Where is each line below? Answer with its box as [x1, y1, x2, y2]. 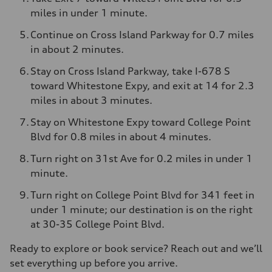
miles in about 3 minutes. [30, 94, 152, 106]
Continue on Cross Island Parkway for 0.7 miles [30, 29, 254, 41]
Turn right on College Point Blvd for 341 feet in [30, 189, 254, 201]
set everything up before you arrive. [10, 257, 178, 269]
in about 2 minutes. [30, 43, 124, 55]
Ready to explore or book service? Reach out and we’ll [10, 242, 262, 254]
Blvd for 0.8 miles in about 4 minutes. [30, 131, 211, 143]
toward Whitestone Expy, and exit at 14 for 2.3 [30, 80, 254, 92]
